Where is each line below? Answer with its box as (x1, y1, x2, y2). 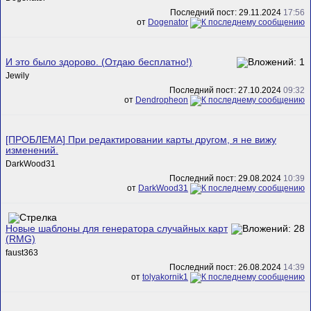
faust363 (6, 247, 38, 258)
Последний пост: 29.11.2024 (170, 8, 283, 18)
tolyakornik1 (142, 272, 188, 283)
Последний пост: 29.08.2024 (169, 174, 283, 184)
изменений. (6, 144, 58, 155)
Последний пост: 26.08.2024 (169, 262, 283, 273)
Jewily (6, 70, 29, 81)
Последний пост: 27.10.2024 (169, 85, 283, 96)
